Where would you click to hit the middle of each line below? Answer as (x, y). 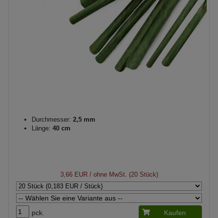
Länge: (41, 128)
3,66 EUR (74, 174)
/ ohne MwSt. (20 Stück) (123, 174)
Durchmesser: (51, 119)
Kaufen (175, 212)
